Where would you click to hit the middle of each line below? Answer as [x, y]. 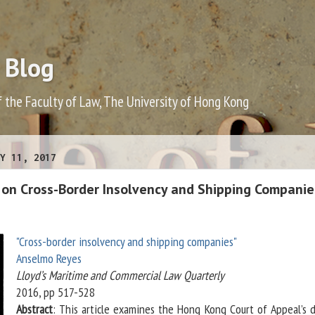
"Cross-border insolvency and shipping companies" [126, 242]
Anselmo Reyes [49, 259]
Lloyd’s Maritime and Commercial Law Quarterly [120, 276]
